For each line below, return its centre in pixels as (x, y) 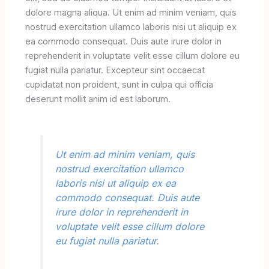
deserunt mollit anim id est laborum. (98, 99)
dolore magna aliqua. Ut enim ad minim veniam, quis (131, 13)
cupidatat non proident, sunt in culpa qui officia (119, 85)
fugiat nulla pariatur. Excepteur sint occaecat (115, 71)
